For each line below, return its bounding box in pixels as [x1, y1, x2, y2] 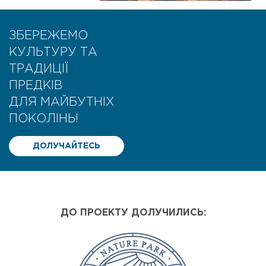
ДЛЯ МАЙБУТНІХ [9, 96, 114, 107]
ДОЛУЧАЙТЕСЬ [33, 142, 100, 150]
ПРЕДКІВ [9, 80, 62, 91]
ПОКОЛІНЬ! [9, 113, 78, 124]
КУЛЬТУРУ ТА [9, 46, 97, 58]
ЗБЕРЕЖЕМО [9, 30, 88, 41]
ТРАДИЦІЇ [9, 63, 68, 74]
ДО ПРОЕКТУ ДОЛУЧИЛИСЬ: [60, 208, 206, 217]
